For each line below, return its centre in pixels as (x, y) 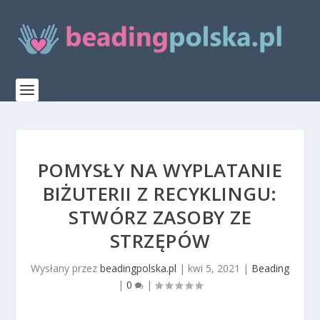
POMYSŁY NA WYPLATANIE (160, 170)
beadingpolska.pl (138, 268)
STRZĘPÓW (160, 241)
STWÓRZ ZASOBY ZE (160, 217)
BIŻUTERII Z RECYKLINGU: (160, 194)
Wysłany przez (65, 268)
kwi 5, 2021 (214, 268)
